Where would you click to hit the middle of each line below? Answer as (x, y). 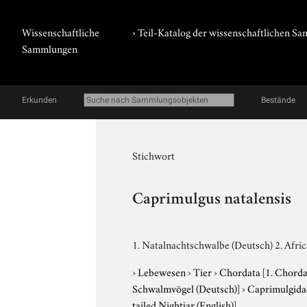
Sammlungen (50, 48)
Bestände (278, 100)
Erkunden (39, 100)
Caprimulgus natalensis (212, 200)
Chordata (241, 271)
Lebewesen (163, 271)
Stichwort (154, 155)
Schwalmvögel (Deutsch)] (186, 287)
